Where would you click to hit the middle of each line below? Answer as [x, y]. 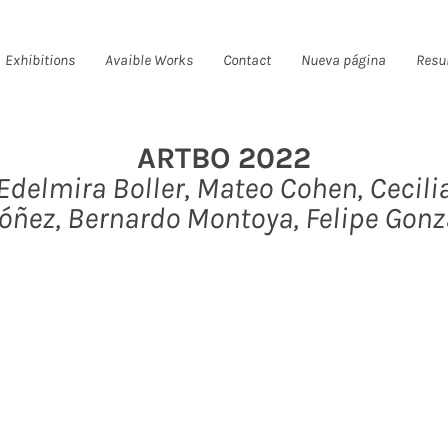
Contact [247, 60]
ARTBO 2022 [224, 158]
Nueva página [343, 60]
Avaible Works [149, 60]
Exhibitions [40, 60]
